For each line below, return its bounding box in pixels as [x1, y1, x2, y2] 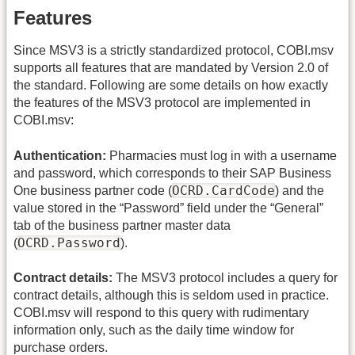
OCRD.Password [17, 235, 120, 250]
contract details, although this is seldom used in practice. [13, 288, 329, 303]
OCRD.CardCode [172, 182, 275, 198]
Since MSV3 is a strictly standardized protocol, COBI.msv [13, 44, 334, 58]
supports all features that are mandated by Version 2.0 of [13, 61, 328, 75]
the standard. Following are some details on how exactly [13, 78, 328, 93]
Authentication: [13, 148, 106, 162]
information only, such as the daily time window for [13, 323, 294, 338]
